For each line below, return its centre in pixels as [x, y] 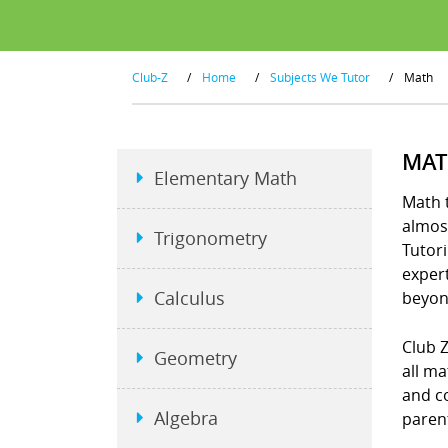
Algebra [186, 418]
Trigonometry [210, 238]
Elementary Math [225, 178]
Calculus [189, 298]
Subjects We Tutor [320, 77]
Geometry [195, 358]
